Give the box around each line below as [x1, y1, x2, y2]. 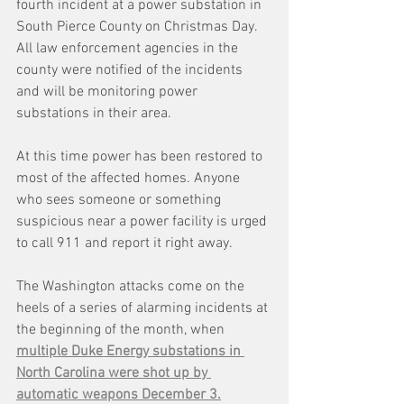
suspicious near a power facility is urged [16, 213, 271, 232]
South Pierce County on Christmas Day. [16, 18, 264, 37]
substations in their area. [16, 105, 171, 124]
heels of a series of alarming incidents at [16, 299, 271, 318]
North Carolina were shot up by [16, 364, 211, 383]
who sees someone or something [16, 191, 225, 210]
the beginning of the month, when [16, 321, 228, 340]
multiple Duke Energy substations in [16, 343, 244, 362]
